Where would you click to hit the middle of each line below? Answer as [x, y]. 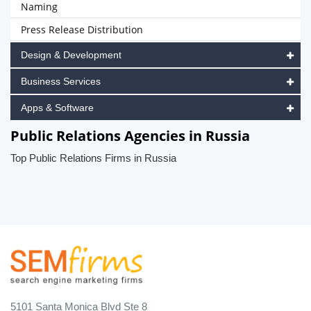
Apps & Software [57, 108]
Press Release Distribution [82, 30]
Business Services [61, 81]
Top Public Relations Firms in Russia [93, 158]
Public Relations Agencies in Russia [130, 136]
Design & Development [71, 55]
